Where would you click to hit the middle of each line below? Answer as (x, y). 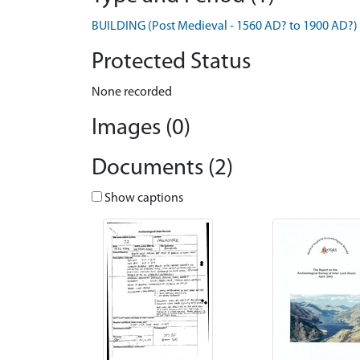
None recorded (132, 92)
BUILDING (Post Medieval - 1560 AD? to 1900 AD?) (225, 27)
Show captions (143, 198)
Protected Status (171, 62)
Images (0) (141, 128)
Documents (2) (162, 168)
